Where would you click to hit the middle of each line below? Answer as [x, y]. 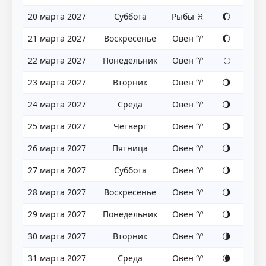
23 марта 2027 [57, 82]
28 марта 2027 [57, 192]
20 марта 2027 [57, 16]
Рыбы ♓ [188, 16]
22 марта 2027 [57, 60]
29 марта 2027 [57, 214]
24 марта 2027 [57, 104]
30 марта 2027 [57, 236]
